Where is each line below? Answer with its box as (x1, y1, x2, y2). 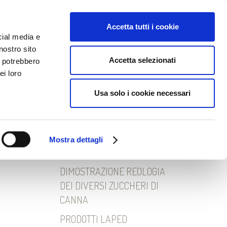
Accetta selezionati (109, 55, 176, 64)
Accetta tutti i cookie (106, 22, 179, 31)
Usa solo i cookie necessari (94, 89, 191, 97)
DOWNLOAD (33, 14, 80, 27)
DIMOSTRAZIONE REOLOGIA (60, 165, 165, 178)
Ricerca (59, 80, 87, 93)
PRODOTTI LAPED (60, 212, 127, 225)
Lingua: (99, 14, 129, 27)
